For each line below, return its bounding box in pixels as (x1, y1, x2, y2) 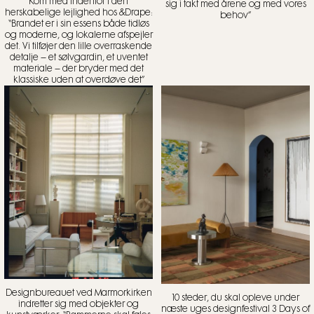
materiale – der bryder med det (13, 64, 144, 74)
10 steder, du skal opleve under (172, 293, 299, 302)
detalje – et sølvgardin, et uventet (9, 53, 148, 62)
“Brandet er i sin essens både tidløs (8, 20, 149, 29)
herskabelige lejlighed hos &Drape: (4, 8, 153, 18)
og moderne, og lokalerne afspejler (4, 31, 153, 40)
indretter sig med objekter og (18, 300, 139, 309)
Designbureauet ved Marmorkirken (5, 289, 152, 298)
